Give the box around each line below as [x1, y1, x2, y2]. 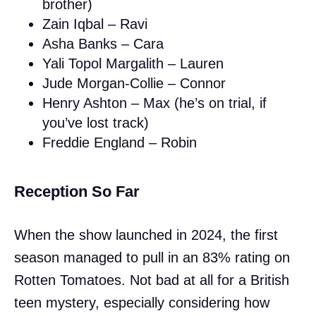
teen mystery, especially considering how [14, 294, 269, 310]
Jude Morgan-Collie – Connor [42, 75, 226, 91]
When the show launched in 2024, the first [14, 226, 278, 243]
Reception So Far [14, 182, 140, 200]
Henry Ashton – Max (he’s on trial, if [42, 95, 267, 111]
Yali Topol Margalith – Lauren [42, 55, 224, 71]
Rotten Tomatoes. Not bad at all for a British [14, 272, 289, 288]
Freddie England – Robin [42, 134, 197, 150]
